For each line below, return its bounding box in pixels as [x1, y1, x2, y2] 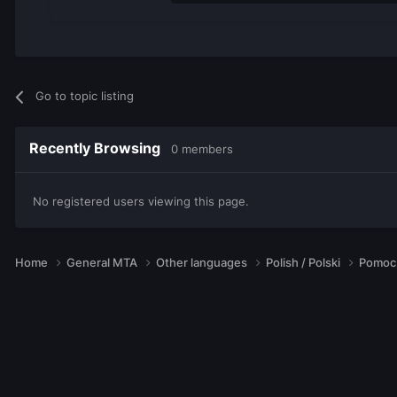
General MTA [66, 254, 140, 269]
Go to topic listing [35, 89, 135, 104]
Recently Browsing [29, 139, 171, 158]
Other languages [156, 254, 250, 269]
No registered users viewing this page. [33, 193, 249, 208]
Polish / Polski [266, 254, 343, 269]
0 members [171, 142, 233, 157]
